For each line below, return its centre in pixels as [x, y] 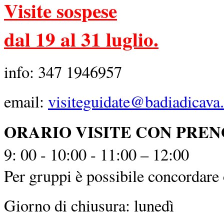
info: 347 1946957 [63, 71]
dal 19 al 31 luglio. [81, 38]
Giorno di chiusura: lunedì [92, 205]
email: [26, 101]
